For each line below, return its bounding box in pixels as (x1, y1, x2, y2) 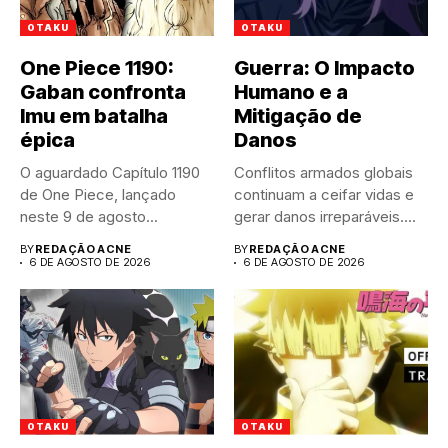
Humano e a (234, 80, 348, 104)
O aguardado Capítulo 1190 (20, 163, 200, 182)
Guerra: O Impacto (234, 56, 415, 80)
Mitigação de (234, 104, 362, 128)
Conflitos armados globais (234, 163, 413, 182)
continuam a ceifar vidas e (234, 185, 414, 204)
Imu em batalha (20, 104, 168, 128)
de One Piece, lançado (20, 185, 176, 204)
